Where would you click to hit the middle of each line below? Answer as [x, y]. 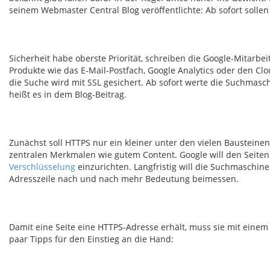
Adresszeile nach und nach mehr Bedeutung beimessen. [124, 179]
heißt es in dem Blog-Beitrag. [68, 94]
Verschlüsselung [42, 167]
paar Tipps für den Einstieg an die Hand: [91, 239]
